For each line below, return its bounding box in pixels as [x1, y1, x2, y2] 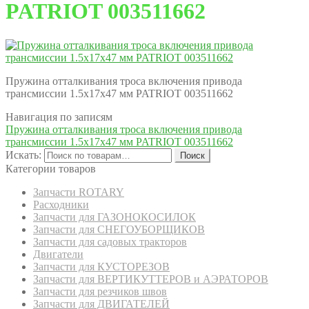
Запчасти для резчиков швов [33, 285, 167, 297]
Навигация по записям [6, 110, 112, 123]
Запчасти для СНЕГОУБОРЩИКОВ [33, 223, 205, 235]
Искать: [6, 148, 41, 161]
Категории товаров [6, 162, 96, 175]
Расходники [33, 198, 89, 210]
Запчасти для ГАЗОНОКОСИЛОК [33, 210, 196, 223]
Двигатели [33, 248, 83, 260]
